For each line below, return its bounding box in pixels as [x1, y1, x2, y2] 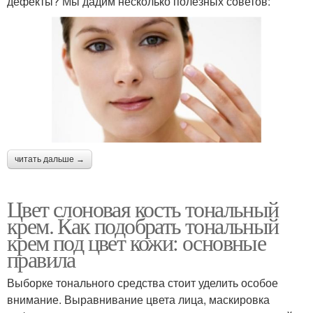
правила [7, 244, 75, 275]
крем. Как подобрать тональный [7, 210, 279, 241]
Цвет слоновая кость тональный [7, 194, 279, 224]
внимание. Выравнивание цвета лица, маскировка [7, 291, 270, 308]
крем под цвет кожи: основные [7, 227, 266, 258]
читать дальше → [15, 154, 85, 165]
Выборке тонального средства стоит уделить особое [7, 275, 278, 291]
